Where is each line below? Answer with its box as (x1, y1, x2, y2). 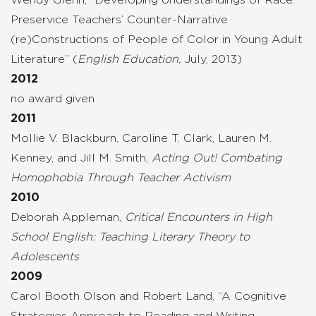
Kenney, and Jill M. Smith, (11, 152, 152, 164)
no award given (11, 92, 95, 104)
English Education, (78, 53, 185, 65)
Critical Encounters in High (125, 211, 272, 223)
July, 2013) (185, 53, 242, 65)
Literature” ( (11, 53, 78, 65)
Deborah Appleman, (11, 211, 125, 223)
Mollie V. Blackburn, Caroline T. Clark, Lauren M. (11, 132, 272, 144)
